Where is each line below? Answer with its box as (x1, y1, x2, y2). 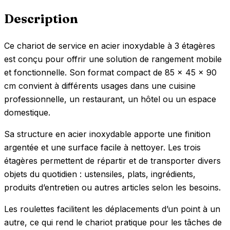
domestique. (4, 107, 50, 118)
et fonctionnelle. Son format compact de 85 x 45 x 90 (4, 67, 217, 78)
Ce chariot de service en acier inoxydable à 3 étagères (4, 40, 215, 51)
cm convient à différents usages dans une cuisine (4, 80, 196, 91)
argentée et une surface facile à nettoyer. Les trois (4, 142, 201, 152)
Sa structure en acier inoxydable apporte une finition (4, 128, 210, 139)
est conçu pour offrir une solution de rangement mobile (4, 53, 222, 64)
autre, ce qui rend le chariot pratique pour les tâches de (4, 217, 222, 227)
